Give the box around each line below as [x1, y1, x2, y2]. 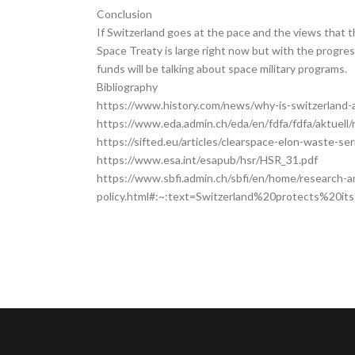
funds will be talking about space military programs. [97, 62, 347, 75]
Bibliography [97, 80, 158, 94]
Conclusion [97, 7, 152, 21]
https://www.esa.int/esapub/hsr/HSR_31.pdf [97, 153, 318, 166]
